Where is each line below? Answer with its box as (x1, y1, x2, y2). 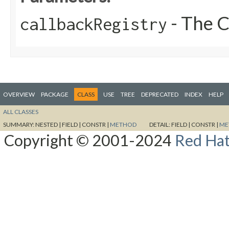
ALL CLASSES (3, 107, 38, 116)
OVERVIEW (3, 90, 35, 99)
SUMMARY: (3, 120, 35, 128)
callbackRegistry (20, 14, 167, 34)
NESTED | (35, 120, 62, 128)
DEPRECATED (141, 90, 178, 99)
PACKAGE (41, 90, 68, 99)
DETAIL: (149, 120, 171, 128)
